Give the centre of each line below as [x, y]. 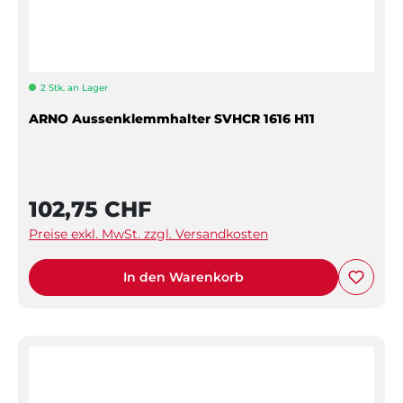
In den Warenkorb [184, 277]
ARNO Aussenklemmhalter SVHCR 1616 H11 [172, 118]
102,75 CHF [90, 209]
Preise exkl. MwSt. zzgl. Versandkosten [148, 233]
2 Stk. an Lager [74, 87]
